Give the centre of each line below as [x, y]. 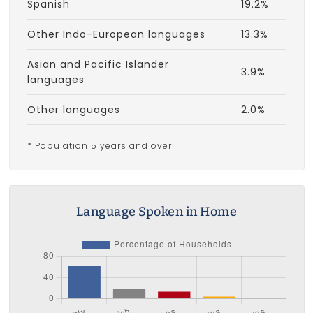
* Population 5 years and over [99, 146]
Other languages [73, 110]
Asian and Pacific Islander [98, 65]
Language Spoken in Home [156, 212]
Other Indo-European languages [116, 35]
